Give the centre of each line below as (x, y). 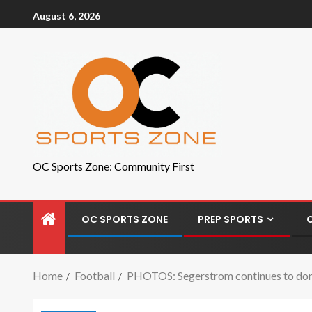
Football (95, 275)
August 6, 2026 (67, 15)
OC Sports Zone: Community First (114, 166)
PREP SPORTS (231, 219)
